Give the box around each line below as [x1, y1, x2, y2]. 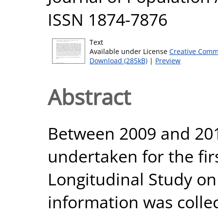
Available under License [90, 47, 169, 56]
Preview [155, 56, 181, 65]
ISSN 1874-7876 [48, 8, 167, 31]
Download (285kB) [90, 56, 147, 65]
